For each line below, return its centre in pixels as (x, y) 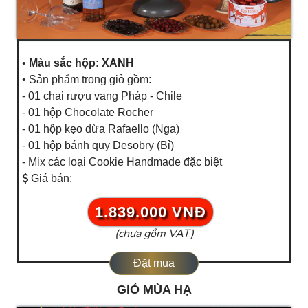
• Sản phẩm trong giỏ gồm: (87, 80)
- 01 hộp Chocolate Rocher (88, 113)
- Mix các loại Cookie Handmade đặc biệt (122, 162)
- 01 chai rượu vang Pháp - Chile (102, 96)
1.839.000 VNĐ (151, 212)
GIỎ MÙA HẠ (154, 290)
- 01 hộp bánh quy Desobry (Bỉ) (98, 146)
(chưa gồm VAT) (154, 234)
